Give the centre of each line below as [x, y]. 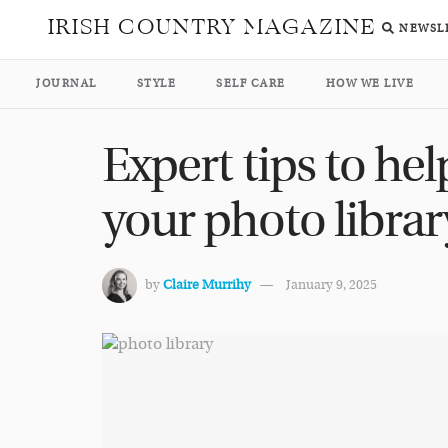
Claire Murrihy [207, 285]
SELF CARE [251, 83]
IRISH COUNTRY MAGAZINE [212, 27]
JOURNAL [66, 83]
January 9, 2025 [331, 285]
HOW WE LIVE [369, 83]
